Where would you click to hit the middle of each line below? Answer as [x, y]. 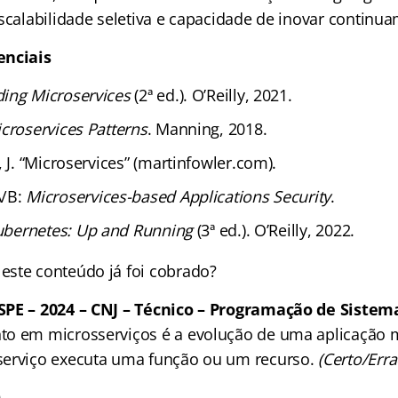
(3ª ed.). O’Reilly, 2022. [274, 230]
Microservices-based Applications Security [179, 196]
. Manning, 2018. [207, 129]
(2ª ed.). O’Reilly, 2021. [211, 95]
